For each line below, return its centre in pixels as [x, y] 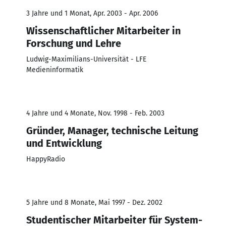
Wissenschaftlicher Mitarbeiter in [103, 31]
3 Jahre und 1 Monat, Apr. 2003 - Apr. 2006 [92, 13]
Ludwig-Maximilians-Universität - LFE [86, 59]
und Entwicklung [64, 143]
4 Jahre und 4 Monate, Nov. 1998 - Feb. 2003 [95, 113]
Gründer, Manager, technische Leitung [112, 130]
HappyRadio [46, 159]
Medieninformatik [55, 70]
